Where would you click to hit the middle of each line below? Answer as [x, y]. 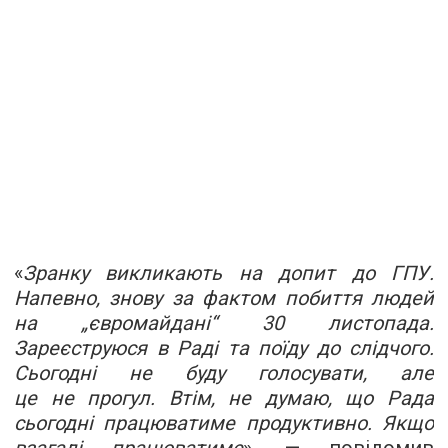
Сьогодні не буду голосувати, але [224, 372]
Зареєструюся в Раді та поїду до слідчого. [224, 347]
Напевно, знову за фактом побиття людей [224, 297]
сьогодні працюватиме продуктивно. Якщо [224, 422]
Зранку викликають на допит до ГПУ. [228, 272]
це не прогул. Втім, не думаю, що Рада [224, 397]
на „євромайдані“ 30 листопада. [224, 322]
